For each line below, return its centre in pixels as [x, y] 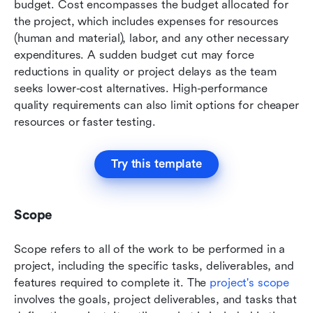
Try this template [156, 163]
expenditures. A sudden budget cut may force [134, 54]
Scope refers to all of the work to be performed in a [150, 249]
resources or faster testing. [87, 122]
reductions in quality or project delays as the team [145, 71]
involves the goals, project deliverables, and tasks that [155, 299]
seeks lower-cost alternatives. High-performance [141, 88]
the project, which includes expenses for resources [146, 21]
